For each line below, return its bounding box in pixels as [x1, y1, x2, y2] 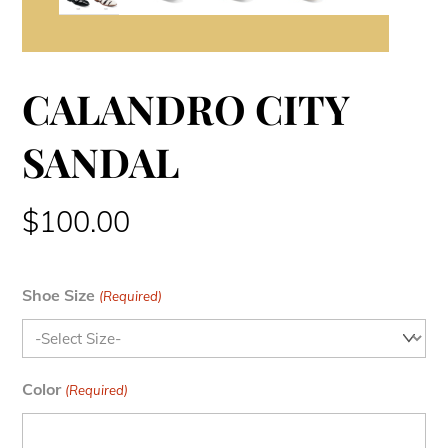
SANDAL [22, 134, 180, 188]
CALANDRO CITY [22, 81, 350, 135]
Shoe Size [22, 285, 96, 306]
